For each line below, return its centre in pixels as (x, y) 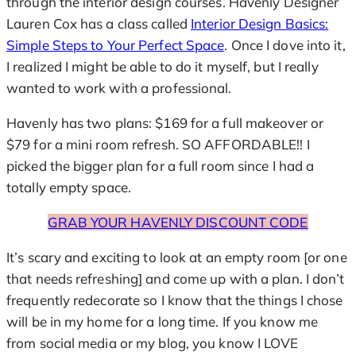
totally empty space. (69, 187)
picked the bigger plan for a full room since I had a (161, 165)
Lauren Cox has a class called (99, 23)
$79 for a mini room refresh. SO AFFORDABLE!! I (158, 144)
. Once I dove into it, (285, 44)
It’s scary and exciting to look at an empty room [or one (177, 257)
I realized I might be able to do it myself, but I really (163, 66)
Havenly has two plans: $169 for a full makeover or (165, 122)
